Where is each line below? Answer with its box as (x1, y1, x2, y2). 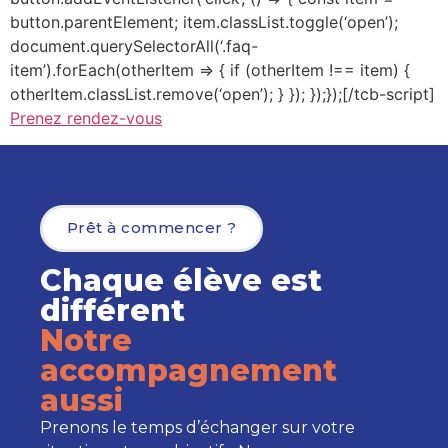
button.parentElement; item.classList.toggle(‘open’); (10, 12, 398, 33)
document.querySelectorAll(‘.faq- (10, 36, 258, 57)
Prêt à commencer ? (66, 218, 237, 238)
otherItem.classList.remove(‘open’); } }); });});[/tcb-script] (10, 84, 435, 105)
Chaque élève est (40, 262, 322, 300)
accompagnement (40, 352, 337, 390)
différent (40, 292, 185, 330)
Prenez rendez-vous (10, 108, 162, 129)
